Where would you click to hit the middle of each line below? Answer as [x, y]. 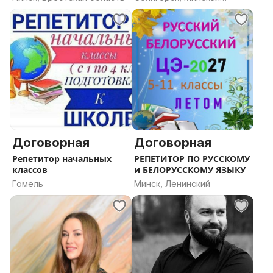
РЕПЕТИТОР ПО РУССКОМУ [192, 159]
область [152, 9]
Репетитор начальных [62, 159]
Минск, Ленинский [172, 184]
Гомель [28, 184]
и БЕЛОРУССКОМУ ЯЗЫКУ [190, 170]
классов [30, 170]
